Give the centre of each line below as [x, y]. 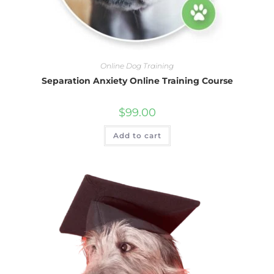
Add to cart [137, 136]
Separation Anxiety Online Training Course [137, 81]
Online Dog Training [137, 66]
